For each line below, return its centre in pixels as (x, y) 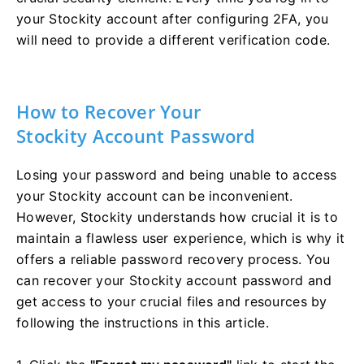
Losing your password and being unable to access (177, 175)
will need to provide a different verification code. (173, 40)
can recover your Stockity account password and (174, 281)
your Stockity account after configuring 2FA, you (173, 19)
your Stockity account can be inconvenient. (155, 196)
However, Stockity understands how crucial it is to (177, 217)
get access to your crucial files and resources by (172, 302)
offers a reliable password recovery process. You (173, 260)
